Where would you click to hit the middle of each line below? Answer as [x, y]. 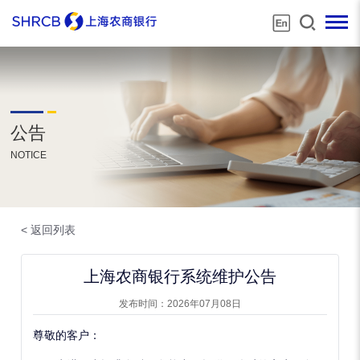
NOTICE [29, 155]
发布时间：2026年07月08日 [180, 303]
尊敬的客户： [67, 335]
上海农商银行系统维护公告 [180, 277]
